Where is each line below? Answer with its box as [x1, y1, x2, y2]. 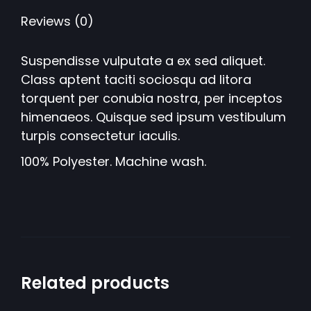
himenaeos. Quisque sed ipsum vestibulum [21, 108, 286, 126]
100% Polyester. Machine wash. [21, 153, 206, 170]
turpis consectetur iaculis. [21, 127, 180, 144]
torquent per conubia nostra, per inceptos [21, 90, 283, 107]
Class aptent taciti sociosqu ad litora [21, 71, 251, 88]
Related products [21, 271, 169, 294]
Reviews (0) [21, 12, 94, 30]
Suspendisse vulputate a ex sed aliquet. [21, 52, 265, 69]
